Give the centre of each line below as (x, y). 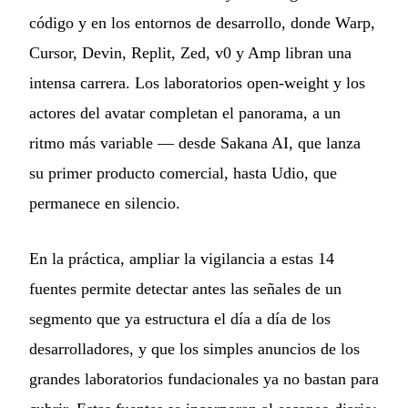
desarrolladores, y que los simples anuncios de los (194, 349)
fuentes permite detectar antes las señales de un (185, 289)
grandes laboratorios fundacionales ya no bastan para (204, 379)
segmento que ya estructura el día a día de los (180, 319)
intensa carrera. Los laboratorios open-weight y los (197, 83)
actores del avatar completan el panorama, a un (185, 113)
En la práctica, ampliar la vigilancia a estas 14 (182, 259)
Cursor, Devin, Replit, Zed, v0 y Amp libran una (190, 53)
